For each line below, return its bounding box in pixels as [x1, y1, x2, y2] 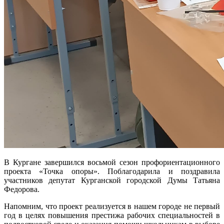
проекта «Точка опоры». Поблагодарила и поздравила [4, 167, 220, 176]
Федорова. [4, 185, 39, 194]
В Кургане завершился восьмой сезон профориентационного [4, 158, 220, 167]
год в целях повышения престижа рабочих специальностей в [4, 211, 220, 220]
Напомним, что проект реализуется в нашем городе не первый [4, 202, 220, 211]
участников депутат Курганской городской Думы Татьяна [4, 176, 220, 185]
